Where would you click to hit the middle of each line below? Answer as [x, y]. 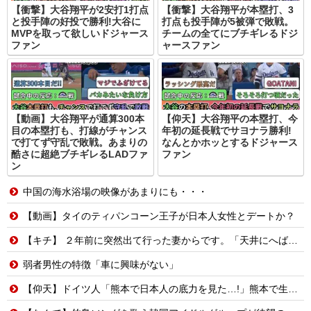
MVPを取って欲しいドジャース [80, 33]
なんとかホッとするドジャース [229, 142]
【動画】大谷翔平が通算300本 [78, 118]
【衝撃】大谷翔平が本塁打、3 [227, 9]
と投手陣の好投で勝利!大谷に [76, 21]
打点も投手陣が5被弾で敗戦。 [227, 21]
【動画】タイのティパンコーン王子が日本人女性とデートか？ [158, 216]
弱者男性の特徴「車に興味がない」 [99, 264]
